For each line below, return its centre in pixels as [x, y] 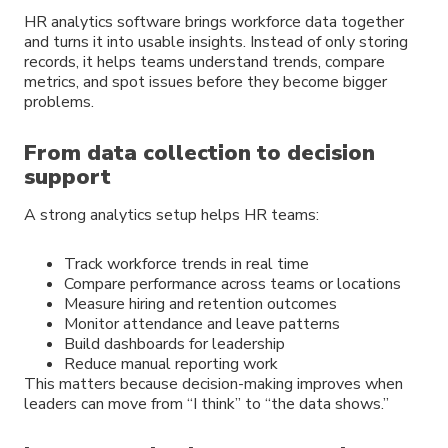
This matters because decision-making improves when [213, 383]
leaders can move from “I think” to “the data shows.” [206, 403]
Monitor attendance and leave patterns [202, 323]
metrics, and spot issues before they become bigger [205, 82]
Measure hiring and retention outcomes [200, 303]
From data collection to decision [199, 152]
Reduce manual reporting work [171, 363]
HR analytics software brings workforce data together [214, 22]
